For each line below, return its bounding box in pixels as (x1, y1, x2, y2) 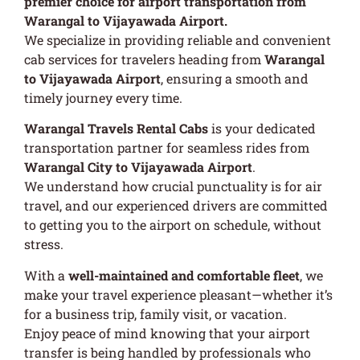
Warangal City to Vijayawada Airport (24, 158, 252, 176)
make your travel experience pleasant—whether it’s (24, 285, 333, 303)
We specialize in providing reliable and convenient (24, 31, 331, 48)
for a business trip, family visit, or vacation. (24, 305, 287, 322)
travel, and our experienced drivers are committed (24, 197, 328, 215)
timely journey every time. (24, 89, 182, 106)
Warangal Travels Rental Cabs (24, 120, 208, 137)
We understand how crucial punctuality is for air (24, 178, 322, 195)
